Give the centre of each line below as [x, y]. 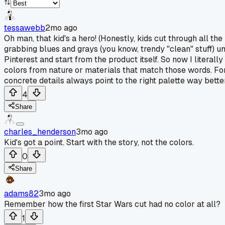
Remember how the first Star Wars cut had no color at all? [112, 204]
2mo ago [61, 28]
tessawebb [25, 28]
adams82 [21, 193]
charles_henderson [40, 132]
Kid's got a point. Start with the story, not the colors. [99, 142]
